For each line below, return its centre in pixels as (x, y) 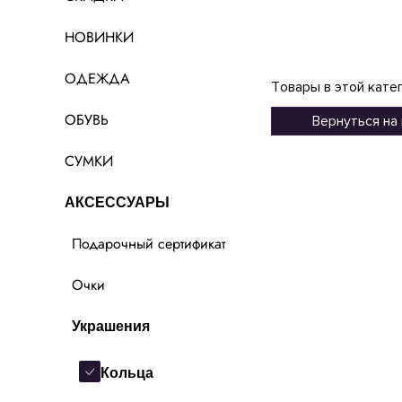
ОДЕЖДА (97, 79)
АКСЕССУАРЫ (117, 203)
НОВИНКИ (99, 38)
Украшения (111, 327)
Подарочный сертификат (149, 244)
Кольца (127, 372)
